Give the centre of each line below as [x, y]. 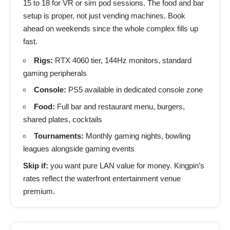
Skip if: [36, 165]
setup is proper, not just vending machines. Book [104, 15]
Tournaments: [59, 136]
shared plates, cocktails [63, 119]
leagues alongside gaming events [79, 149]
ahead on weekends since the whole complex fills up [111, 28]
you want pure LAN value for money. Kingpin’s [126, 165]
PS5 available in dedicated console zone [135, 90]
